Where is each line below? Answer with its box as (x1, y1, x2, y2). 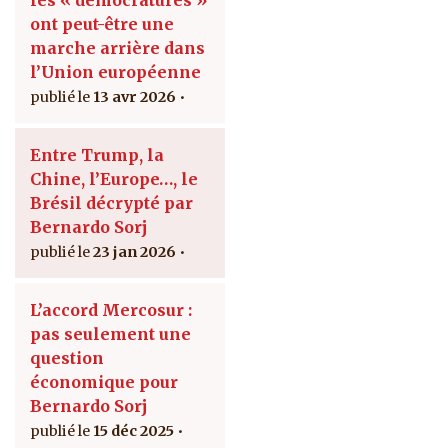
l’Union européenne (30, 62, 201, 83)
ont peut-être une (30, 14, 174, 35)
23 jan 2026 (93, 243, 176, 262)
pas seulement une (30, 324, 191, 345)
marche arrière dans (30, 38, 205, 59)
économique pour (30, 372, 178, 393)
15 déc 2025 (93, 422, 174, 441)
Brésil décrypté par (30, 193, 193, 214)
